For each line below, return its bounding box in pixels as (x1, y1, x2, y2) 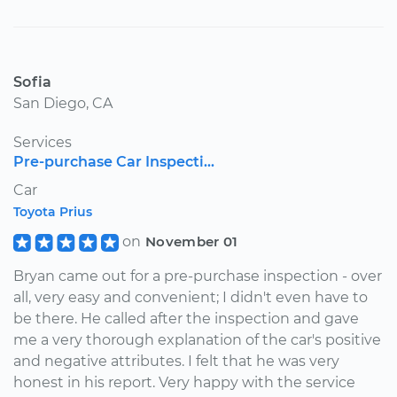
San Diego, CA (13, 94, 113, 112)
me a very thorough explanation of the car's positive (13, 331, 381, 348)
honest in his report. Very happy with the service (13, 373, 355, 391)
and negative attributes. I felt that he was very (13, 352, 339, 370)
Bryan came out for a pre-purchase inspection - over (13, 267, 382, 284)
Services (13, 133, 72, 151)
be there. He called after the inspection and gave (13, 309, 359, 327)
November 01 (144, 232, 238, 250)
